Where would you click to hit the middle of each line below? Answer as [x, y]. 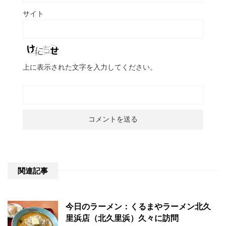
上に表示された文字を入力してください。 [90, 67]
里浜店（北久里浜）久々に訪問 [122, 218]
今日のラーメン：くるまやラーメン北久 [138, 207]
